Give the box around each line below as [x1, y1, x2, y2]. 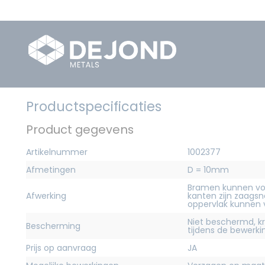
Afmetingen [26, 163, 76, 176]
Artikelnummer [26, 146, 88, 158]
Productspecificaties [26, 96, 161, 116]
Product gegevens [26, 121, 134, 138]
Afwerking [26, 189, 66, 202]
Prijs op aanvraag [26, 241, 96, 254]
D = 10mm [188, 163, 229, 176]
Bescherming [26, 219, 80, 232]
